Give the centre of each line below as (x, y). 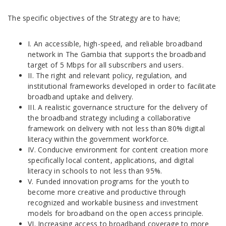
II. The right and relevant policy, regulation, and (107, 75)
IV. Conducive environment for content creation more (118, 150)
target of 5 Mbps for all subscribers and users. (106, 65)
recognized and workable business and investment (113, 203)
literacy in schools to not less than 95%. (95, 171)
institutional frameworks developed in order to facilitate (122, 86)
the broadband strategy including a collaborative (109, 118)
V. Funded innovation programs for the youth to (109, 181)
